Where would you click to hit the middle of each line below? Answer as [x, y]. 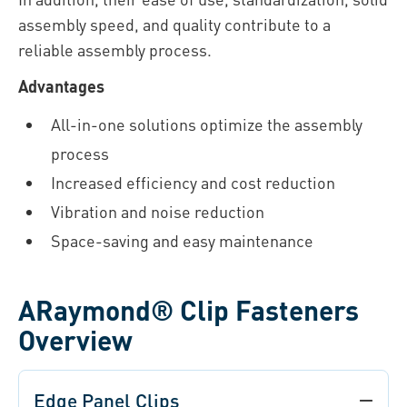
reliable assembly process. [115, 50]
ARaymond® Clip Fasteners [189, 310]
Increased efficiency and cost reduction [193, 183]
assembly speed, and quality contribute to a [174, 25]
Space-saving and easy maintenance [182, 241]
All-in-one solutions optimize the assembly [207, 124]
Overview [75, 340]
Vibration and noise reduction [158, 212]
